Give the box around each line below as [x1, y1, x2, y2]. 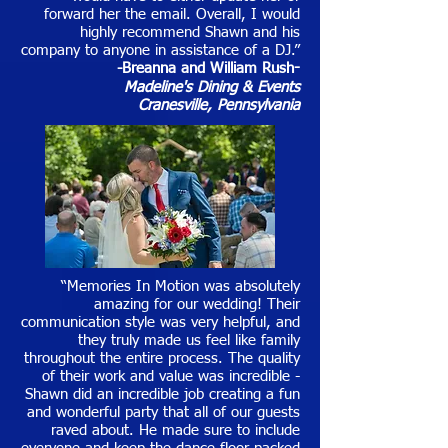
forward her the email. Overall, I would [44, 7, 300, 22]
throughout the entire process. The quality [24, 351, 300, 366]
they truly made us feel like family [78, 333, 300, 348]
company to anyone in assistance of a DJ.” [21, 43, 300, 58]
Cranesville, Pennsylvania [138, 98, 300, 113]
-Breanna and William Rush [117, 61, 294, 76]
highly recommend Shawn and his [80, 25, 300, 40]
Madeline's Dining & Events [124, 80, 300, 95]
